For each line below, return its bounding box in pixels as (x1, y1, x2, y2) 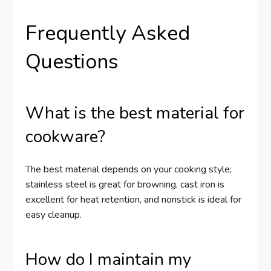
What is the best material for (25, 102, 245, 125)
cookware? (25, 125, 106, 149)
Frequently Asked (25, 19, 191, 48)
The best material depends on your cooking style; (25, 163, 232, 177)
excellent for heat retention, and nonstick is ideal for (25, 193, 242, 207)
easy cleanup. (25, 208, 82, 222)
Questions (25, 48, 119, 76)
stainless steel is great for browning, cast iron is (25, 178, 225, 192)
